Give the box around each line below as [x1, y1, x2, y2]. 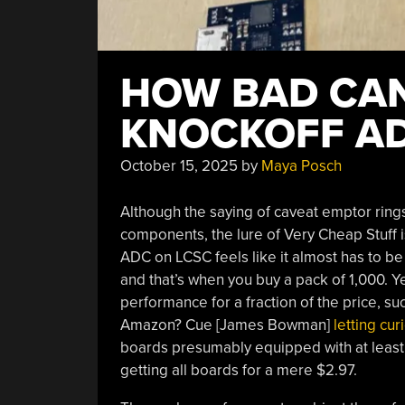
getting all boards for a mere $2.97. [119, 360, 357, 380]
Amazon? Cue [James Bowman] [119, 315, 334, 334]
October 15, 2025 [119, 156, 238, 175]
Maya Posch [260, 156, 342, 175]
